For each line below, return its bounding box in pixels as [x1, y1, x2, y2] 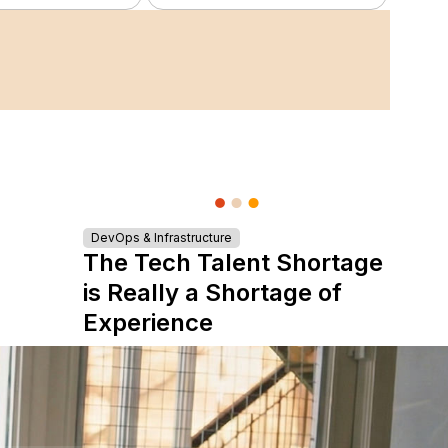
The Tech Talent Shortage [83, 248, 383, 277]
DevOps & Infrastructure [91, 230, 232, 245]
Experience [83, 308, 213, 337]
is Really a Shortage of [83, 278, 342, 307]
